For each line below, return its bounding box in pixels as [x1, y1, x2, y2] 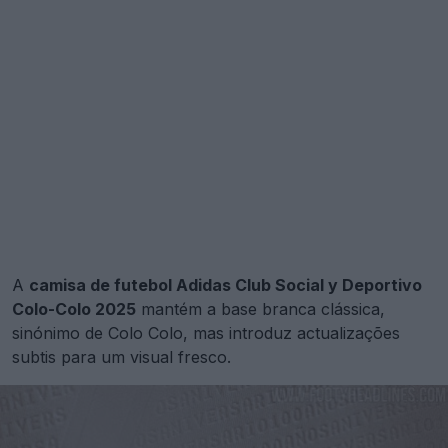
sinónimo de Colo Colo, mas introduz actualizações [12, 322, 400, 343]
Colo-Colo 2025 [12, 298, 136, 319]
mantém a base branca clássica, [136, 298, 385, 319]
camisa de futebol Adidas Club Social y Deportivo [29, 274, 422, 295]
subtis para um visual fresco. [12, 346, 231, 367]
